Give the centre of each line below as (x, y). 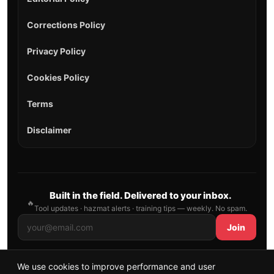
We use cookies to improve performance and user (116, 266)
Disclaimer (49, 130)
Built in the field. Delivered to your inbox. (140, 196)
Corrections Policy (66, 25)
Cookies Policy (58, 78)
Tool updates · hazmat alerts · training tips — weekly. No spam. (140, 209)
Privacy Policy (56, 51)
